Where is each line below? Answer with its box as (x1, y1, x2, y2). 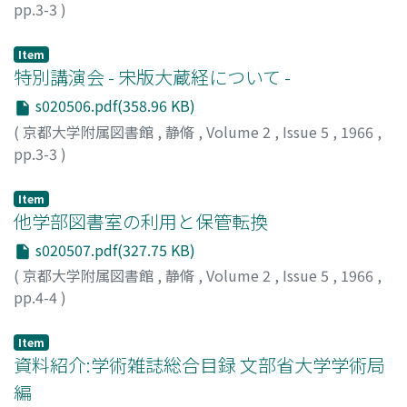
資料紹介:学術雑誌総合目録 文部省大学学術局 (14, 352, 385, 379)
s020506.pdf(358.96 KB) (32, 94, 195, 116)
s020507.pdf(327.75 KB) (32, 238, 195, 261)
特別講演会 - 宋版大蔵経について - (14, 63, 291, 90)
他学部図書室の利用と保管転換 (14, 207, 268, 234)
